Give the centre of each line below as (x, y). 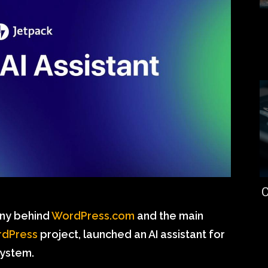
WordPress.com (93, 215)
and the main (169, 215)
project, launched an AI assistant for (131, 234)
